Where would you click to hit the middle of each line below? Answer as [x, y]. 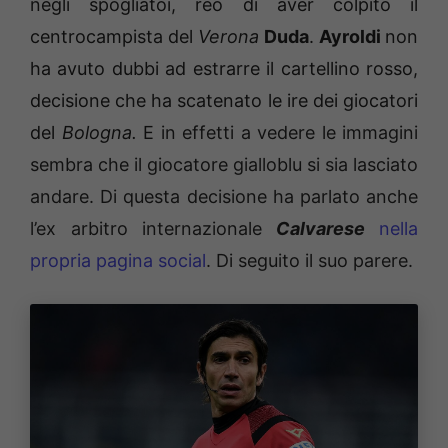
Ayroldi [352, 36]
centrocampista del [114, 36]
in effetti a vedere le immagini [286, 132]
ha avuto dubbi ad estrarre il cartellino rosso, [224, 68]
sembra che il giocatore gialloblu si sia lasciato [224, 164]
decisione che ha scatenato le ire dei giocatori [224, 100]
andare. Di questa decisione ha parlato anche [224, 196]
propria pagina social [118, 260]
